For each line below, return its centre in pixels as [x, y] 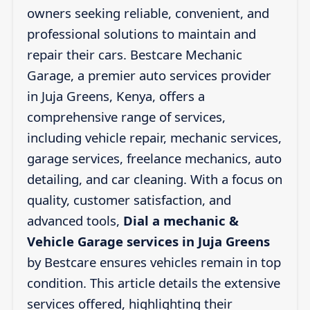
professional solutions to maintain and [141, 34]
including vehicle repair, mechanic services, [154, 138]
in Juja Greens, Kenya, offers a [116, 96]
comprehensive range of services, [126, 117]
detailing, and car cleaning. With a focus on [154, 179]
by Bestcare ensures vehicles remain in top [154, 262]
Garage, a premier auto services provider [149, 75]
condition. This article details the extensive [153, 283]
